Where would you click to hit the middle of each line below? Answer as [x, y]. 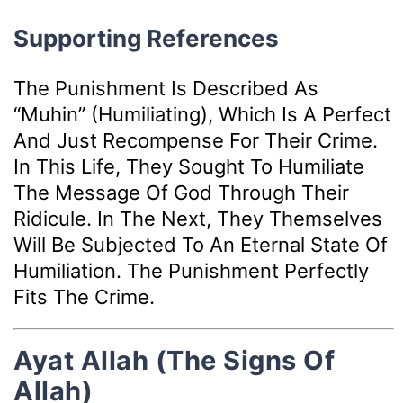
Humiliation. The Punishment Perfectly [191, 270]
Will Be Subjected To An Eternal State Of [201, 244]
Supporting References [146, 38]
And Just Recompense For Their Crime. [196, 140]
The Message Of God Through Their [181, 192]
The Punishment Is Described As [166, 88]
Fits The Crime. [84, 296]
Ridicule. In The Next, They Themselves [198, 218]
